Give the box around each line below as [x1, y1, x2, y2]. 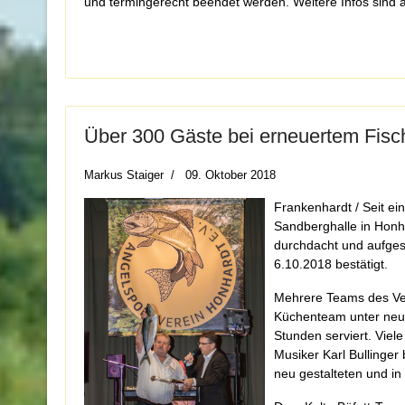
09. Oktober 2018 [185, 168, 276, 182]
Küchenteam [274, 309, 350, 324]
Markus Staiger [84, 168, 164, 182]
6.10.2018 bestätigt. [274, 257, 388, 271]
